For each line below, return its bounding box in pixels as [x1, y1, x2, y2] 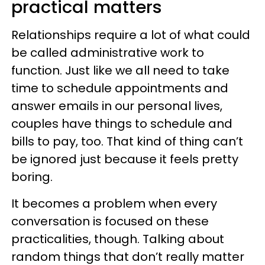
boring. [11, 169, 53, 185]
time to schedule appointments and [11, 80, 228, 96]
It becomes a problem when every [11, 195, 217, 212]
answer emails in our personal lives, [11, 98, 222, 114]
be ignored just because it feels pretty [11, 151, 238, 167]
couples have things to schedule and [11, 115, 232, 132]
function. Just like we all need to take [11, 62, 230, 79]
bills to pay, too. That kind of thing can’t [11, 133, 243, 150]
